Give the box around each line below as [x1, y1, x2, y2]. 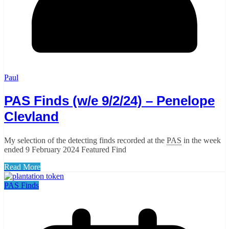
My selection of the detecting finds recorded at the [4, 135, 167, 145]
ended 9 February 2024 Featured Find [4, 145, 126, 154]
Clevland [4, 109, 59, 125]
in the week [181, 135, 221, 145]
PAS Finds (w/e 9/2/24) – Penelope [4, 93, 215, 109]
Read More [4, 162, 40, 171]
